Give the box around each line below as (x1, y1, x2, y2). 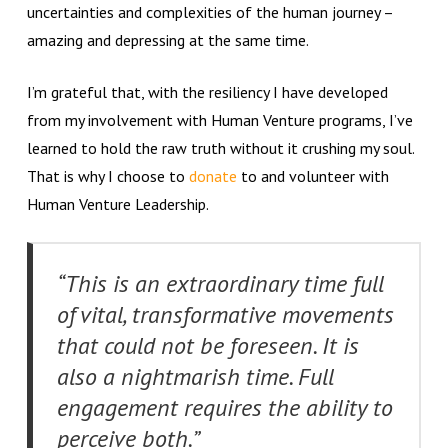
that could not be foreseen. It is (56, 329, 359, 361)
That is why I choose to (26, 165, 189, 186)
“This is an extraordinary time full (56, 267, 384, 299)
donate (188, 165, 237, 186)
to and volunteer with (236, 165, 389, 186)
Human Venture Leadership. (26, 193, 209, 214)
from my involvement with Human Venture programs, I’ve (26, 109, 413, 130)
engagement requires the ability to (56, 391, 393, 423)
